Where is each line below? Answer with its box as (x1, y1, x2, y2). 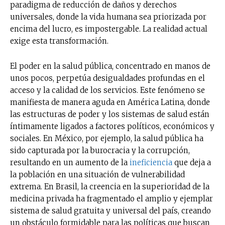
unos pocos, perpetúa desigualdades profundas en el (10, 73, 205, 83)
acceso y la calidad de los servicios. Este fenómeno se (10, 85, 205, 95)
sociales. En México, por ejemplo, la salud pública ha (10, 133, 203, 143)
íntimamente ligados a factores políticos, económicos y (10, 121, 214, 131)
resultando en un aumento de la (10, 157, 130, 167)
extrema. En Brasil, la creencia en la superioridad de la (10, 181, 209, 191)
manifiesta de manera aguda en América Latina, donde (10, 97, 210, 107)
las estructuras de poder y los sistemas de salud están (10, 109, 209, 119)
